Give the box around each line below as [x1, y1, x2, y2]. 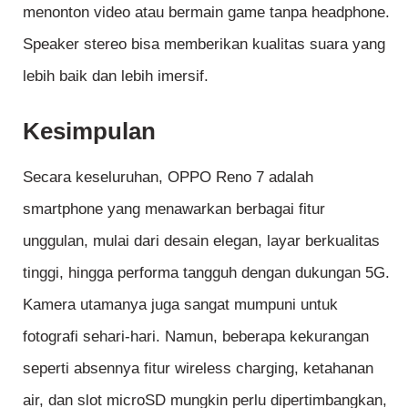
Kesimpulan [23, 117, 156, 144]
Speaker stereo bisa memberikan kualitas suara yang [23, 36, 385, 54]
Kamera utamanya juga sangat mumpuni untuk [23, 295, 338, 313]
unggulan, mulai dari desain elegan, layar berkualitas [23, 231, 380, 250]
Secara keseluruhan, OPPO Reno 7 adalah [23, 168, 313, 186]
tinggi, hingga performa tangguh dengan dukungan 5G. [23, 263, 390, 281]
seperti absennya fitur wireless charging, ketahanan [23, 359, 373, 377]
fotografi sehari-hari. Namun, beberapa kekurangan [23, 327, 369, 345]
